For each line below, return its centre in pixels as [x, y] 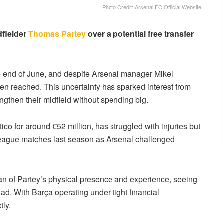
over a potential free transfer [140, 34]
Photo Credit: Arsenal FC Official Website [152, 7]
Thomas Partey [57, 34]
